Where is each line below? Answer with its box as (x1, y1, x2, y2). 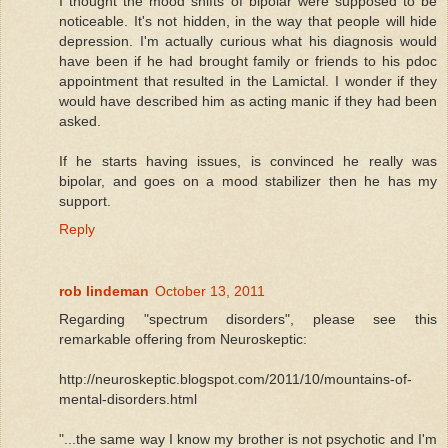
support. (59, 192, 111, 209)
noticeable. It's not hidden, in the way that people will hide (59, 12, 437, 29)
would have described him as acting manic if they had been (59, 92, 437, 109)
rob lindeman (59, 282, 149, 299)
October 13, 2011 (155, 282, 265, 299)
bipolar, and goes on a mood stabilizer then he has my (59, 172, 437, 189)
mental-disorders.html (59, 390, 197, 407)
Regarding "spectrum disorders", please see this (59, 310, 437, 327)
